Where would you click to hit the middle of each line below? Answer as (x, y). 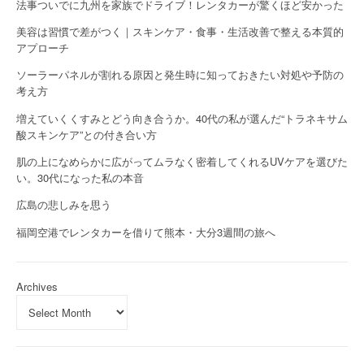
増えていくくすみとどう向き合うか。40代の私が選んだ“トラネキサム (182, 118)
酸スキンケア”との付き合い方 (87, 134)
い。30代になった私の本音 (80, 177)
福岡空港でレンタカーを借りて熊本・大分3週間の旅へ (146, 232)
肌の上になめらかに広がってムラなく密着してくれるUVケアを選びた (182, 161)
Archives (37, 287)
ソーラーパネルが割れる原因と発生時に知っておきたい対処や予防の (180, 75)
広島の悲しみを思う (64, 205)
